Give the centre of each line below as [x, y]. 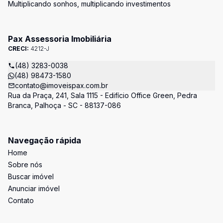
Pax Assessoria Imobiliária [60, 39]
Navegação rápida [45, 140]
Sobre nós [25, 165]
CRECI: [19, 49]
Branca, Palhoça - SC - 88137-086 [64, 105]
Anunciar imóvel [34, 188]
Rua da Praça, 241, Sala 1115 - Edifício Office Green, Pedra [103, 95]
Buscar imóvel [31, 176]
